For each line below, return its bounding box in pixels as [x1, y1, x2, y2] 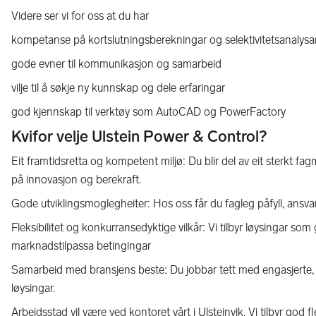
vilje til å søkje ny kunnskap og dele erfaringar [11, 81, 225, 95]
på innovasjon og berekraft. [11, 173, 141, 186]
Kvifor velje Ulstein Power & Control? [11, 127, 267, 146]
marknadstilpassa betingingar [11, 239, 151, 253]
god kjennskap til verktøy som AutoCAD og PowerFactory [11, 105, 286, 119]
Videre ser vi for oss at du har [11, 9, 149, 23]
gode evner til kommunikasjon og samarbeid [11, 57, 221, 71]
